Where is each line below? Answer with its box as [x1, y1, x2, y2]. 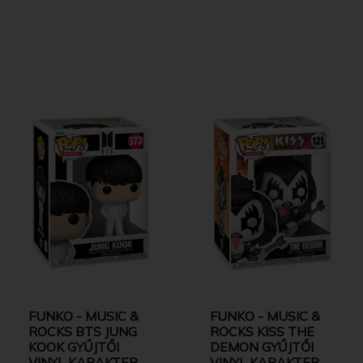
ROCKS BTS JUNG [28, 322, 137, 340]
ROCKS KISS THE [210, 322, 314, 340]
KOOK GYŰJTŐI [28, 338, 119, 355]
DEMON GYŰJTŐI [210, 338, 314, 355]
